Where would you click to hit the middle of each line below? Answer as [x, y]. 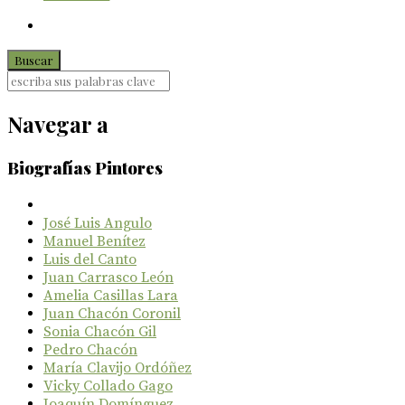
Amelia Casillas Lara [111, 295]
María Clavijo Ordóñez [118, 367]
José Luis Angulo [98, 223]
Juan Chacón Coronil [112, 313]
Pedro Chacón [90, 349]
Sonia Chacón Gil [100, 331]
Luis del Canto [90, 259]
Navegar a [58, 123]
